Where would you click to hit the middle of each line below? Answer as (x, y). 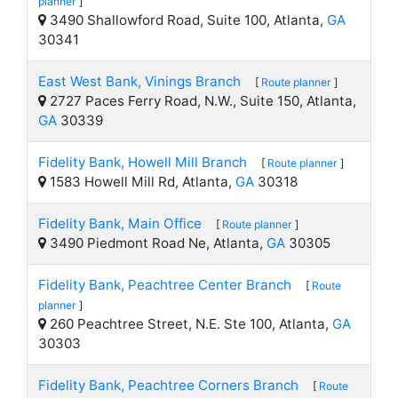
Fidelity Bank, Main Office (120, 223)
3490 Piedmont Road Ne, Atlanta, (156, 243)
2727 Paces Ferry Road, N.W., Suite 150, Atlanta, (201, 101)
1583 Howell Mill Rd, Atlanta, (141, 182)
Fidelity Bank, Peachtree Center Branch (165, 285)
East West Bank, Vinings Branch (139, 81)
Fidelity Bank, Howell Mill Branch (143, 162)
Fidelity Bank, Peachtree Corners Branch (168, 385)
